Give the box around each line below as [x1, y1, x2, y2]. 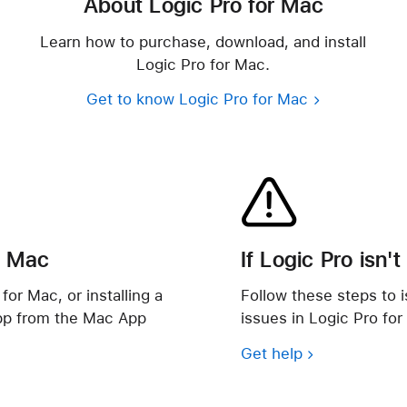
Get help [240, 344, 303, 361]
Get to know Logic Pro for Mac [86, 91, 309, 107]
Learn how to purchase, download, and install [40, 33, 367, 49]
